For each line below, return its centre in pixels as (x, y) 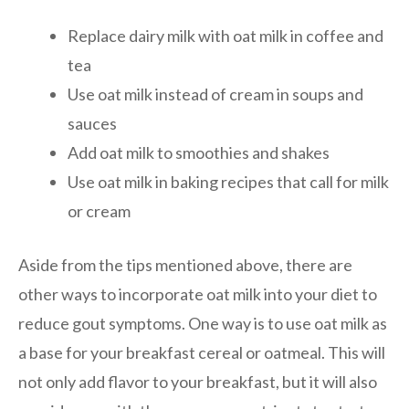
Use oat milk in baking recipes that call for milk (228, 181)
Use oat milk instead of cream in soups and (215, 94)
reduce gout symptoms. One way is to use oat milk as (203, 323)
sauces (92, 123)
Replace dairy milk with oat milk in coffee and (225, 35)
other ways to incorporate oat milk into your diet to (198, 294)
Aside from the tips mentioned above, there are (185, 264)
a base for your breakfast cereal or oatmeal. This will (202, 352)
